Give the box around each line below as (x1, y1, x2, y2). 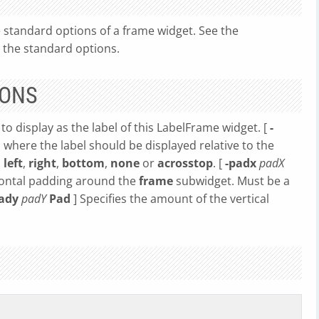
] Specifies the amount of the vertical (70, 191, 269, 206)
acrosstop (157, 155, 213, 171)
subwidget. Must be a (173, 173, 290, 189)
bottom (62, 155, 105, 171)
